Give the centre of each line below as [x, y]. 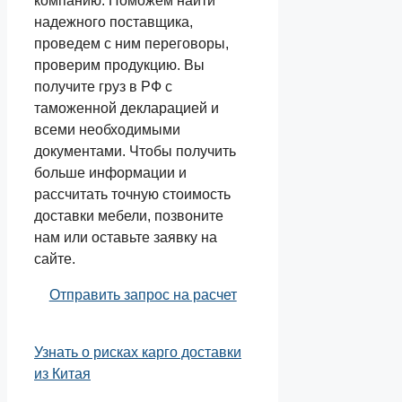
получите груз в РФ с [103, 86]
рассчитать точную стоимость [132, 194]
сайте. [55, 258]
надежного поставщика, [114, 22]
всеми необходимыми [107, 129]
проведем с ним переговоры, [131, 43]
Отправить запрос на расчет [143, 294]
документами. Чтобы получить [135, 151]
